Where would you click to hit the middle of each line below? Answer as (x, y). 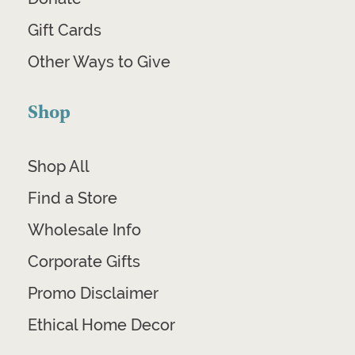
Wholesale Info (84, 230)
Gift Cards (64, 31)
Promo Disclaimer (93, 294)
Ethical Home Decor (101, 325)
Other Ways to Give (99, 62)
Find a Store (72, 198)
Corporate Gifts (84, 262)
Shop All (58, 167)
